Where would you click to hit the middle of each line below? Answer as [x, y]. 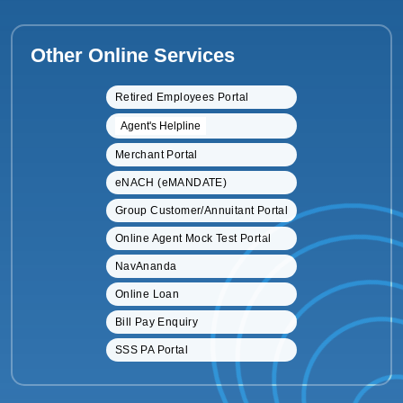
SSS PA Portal [151, 350]
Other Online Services [133, 56]
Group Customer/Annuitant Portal [201, 211]
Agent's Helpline [160, 126]
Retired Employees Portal [182, 98]
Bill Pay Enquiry [157, 322]
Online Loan [147, 295]
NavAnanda [146, 267]
